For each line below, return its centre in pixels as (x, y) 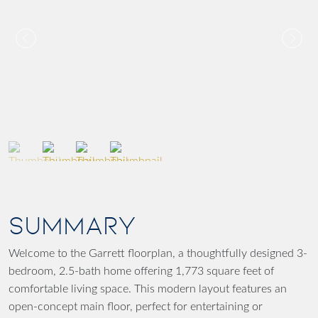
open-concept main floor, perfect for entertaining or (136, 307)
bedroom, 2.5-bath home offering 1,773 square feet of (141, 272)
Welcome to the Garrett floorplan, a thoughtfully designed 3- (158, 254)
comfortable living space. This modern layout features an (148, 289)
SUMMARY (72, 226)
